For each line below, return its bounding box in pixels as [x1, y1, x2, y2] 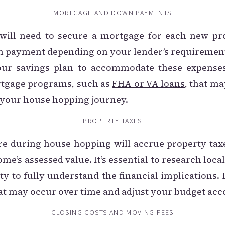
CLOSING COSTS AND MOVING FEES [51, 207, 174, 218]
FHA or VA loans [112, 77, 185, 90]
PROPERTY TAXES [83, 116, 142, 126]
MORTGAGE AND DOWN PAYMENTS [53, 8, 172, 18]
